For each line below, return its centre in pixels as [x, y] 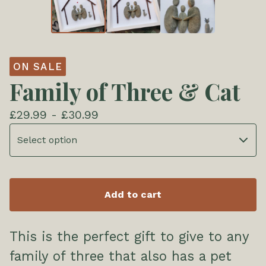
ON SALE [38, 66]
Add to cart [133, 194]
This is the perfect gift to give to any [129, 236]
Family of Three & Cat [125, 91]
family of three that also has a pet [121, 256]
